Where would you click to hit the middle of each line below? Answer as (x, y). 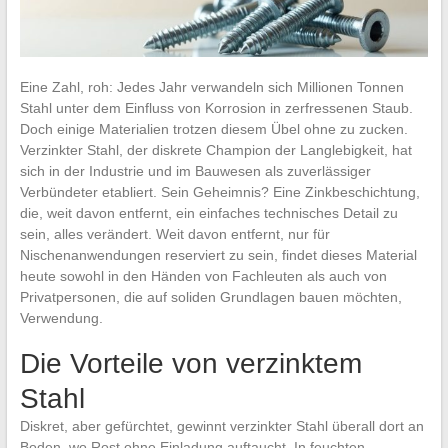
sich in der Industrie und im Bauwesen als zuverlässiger (195, 170)
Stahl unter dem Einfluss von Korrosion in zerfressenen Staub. (216, 107)
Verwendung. (61, 317)
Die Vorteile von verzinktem (190, 363)
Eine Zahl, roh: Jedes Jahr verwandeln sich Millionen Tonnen (211, 86)
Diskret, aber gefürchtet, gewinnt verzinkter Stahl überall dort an (221, 425)
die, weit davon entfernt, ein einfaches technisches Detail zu (208, 212)
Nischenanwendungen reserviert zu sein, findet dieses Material (218, 254)
